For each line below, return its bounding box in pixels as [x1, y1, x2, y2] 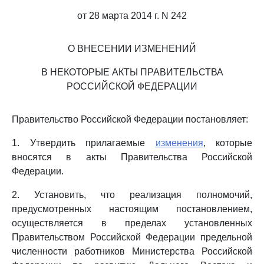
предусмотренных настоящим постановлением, [12, 204, 252, 214]
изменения [155, 138, 203, 148]
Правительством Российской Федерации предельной [12, 232, 252, 242]
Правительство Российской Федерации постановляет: [12, 114, 248, 124]
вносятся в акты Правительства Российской [12, 152, 252, 162]
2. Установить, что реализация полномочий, [12, 190, 252, 200]
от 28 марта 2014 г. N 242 [77, 11, 187, 21]
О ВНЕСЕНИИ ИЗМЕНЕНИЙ [68, 44, 196, 54]
